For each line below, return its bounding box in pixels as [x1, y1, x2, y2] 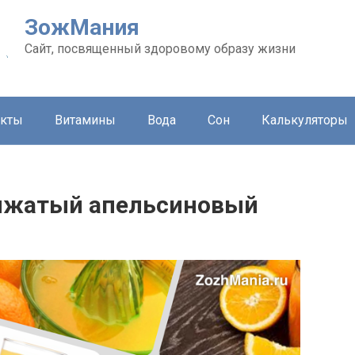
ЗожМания [25, 14, 139, 40]
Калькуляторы [261, 113, 348, 128]
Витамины [55, 113, 116, 128]
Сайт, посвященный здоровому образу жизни [25, 41, 296, 56]
